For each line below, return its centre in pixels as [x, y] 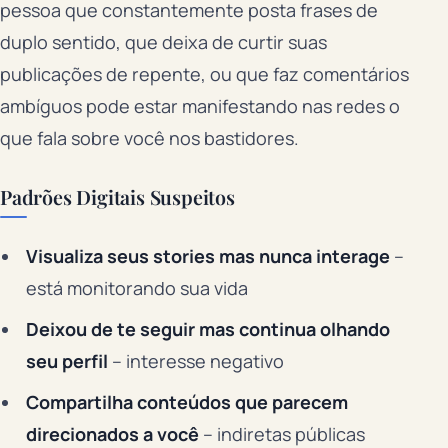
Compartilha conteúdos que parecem [186, 401]
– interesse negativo [195, 361]
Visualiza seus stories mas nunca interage [207, 256]
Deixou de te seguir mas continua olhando [207, 329]
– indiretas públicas [281, 433]
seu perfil [66, 361]
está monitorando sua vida [136, 288]
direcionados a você [112, 433]
